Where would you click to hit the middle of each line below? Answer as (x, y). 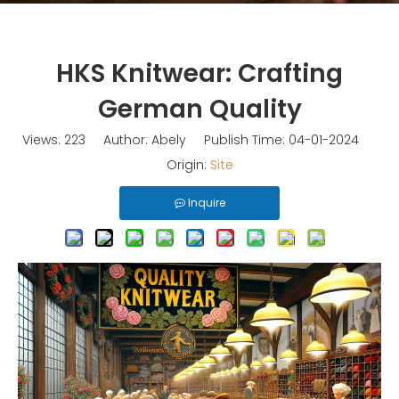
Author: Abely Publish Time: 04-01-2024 (231, 140)
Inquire (206, 203)
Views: (43, 140)
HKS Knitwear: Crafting (199, 73)
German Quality (199, 109)
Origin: (188, 165)
